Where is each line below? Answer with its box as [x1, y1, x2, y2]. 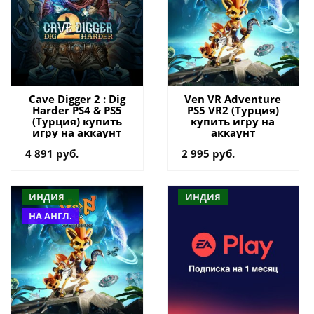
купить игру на [191, 114, 275, 129]
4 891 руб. [25, 146, 78, 161]
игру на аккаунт [32, 125, 122, 140]
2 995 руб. [181, 146, 235, 161]
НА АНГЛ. [29, 210, 72, 223]
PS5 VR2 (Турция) [186, 103, 279, 118]
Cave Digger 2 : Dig [28, 92, 125, 107]
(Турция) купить [32, 114, 122, 129]
